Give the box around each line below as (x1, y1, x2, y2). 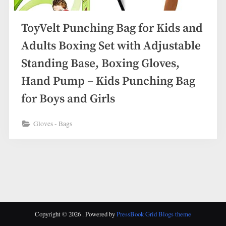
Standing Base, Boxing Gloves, (21, 56, 180, 71)
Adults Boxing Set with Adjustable (21, 38, 201, 53)
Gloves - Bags (33, 119, 73, 129)
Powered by (85, 209, 117, 219)
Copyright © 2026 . (35, 209, 84, 219)
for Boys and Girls (21, 91, 115, 106)
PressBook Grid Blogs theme (117, 209, 191, 219)
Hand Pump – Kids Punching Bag (21, 74, 195, 89)
